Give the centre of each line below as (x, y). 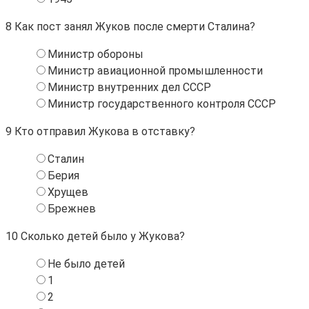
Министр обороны (96, 54)
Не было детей (86, 263)
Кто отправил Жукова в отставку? (103, 131)
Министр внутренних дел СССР (129, 87)
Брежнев (72, 208)
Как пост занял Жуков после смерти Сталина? (133, 26)
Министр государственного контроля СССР (162, 103)
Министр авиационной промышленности (155, 70)
